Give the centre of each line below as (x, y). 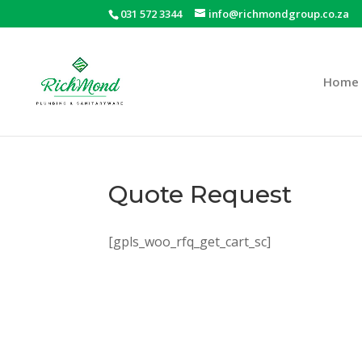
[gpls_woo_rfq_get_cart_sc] (190, 241)
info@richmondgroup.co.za (279, 13)
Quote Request (200, 194)
